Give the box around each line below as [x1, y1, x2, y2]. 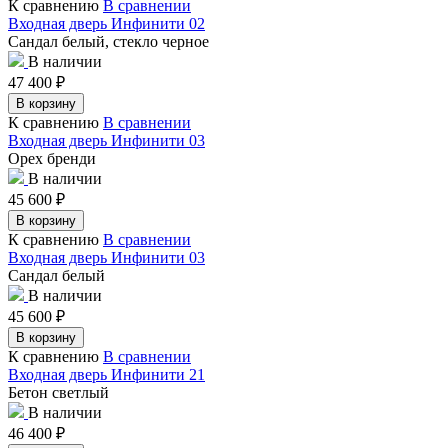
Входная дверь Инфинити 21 [8, 365, 205, 383]
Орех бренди [8, 149, 96, 167]
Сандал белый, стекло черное [8, 32, 209, 50]
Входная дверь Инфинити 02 [8, 14, 205, 32]
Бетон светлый [8, 383, 109, 401]
